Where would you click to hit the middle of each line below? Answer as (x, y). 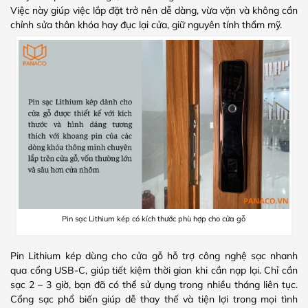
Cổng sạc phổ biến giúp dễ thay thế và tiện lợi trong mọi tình (154, 299)
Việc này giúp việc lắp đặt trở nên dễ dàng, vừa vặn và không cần (154, 10)
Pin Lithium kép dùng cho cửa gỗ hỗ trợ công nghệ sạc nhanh (154, 256)
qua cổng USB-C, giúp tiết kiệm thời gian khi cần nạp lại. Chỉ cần (154, 271)
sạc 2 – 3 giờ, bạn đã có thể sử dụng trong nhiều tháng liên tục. (154, 285)
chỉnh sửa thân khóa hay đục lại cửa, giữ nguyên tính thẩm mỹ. (146, 24)
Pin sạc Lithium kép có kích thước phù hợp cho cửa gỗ (154, 219)
